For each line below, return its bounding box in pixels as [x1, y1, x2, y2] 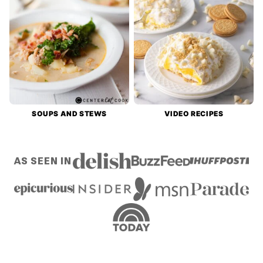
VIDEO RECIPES [164, 109, 224, 119]
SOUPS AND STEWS [32, 109, 107, 119]
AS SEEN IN [14, 155, 72, 167]
